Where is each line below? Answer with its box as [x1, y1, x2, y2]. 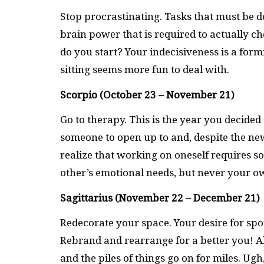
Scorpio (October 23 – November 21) [60, 88, 237, 101]
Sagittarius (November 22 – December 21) [60, 192, 262, 204]
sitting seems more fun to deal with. [60, 64, 232, 76]
